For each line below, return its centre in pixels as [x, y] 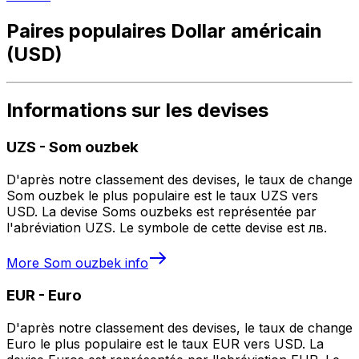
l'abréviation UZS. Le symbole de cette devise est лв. [167, 228]
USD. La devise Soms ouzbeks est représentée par [161, 212]
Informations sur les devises [137, 111]
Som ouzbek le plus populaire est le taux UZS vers [162, 196]
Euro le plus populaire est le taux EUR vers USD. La [165, 343]
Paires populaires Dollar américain [164, 30]
